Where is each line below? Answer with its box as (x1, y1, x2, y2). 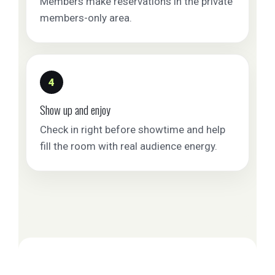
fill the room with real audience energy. (40, 140, 217, 152)
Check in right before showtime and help (40, 123, 225, 136)
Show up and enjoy (40, 101, 110, 118)
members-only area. (40, 12, 132, 24)
